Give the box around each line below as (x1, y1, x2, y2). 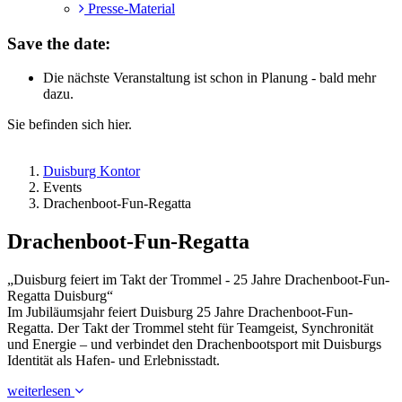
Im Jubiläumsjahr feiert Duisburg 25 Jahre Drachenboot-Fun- (7, 304, 353, 320)
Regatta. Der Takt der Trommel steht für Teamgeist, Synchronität (7, 320, 373, 336)
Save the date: (7, 33, 110, 53)
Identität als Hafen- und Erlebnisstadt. (7, 353, 220, 369)
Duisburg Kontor (43, 163, 140, 179)
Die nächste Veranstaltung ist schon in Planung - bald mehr (43, 70, 376, 86)
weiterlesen (7, 383, 74, 399)
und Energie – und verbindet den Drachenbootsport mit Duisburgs (7, 336, 381, 353)
